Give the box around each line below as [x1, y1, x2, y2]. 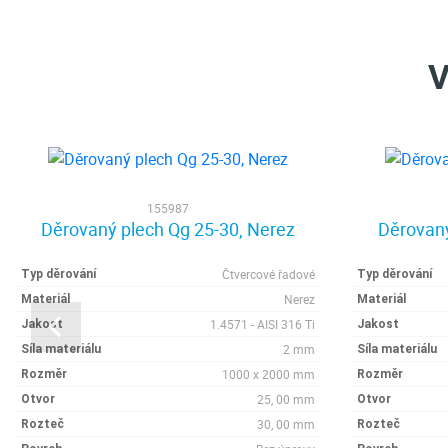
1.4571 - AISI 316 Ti [210, 316, 315, 332]
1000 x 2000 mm [222, 366, 315, 382]
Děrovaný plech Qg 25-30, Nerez [41, 217, 295, 241]
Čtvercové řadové [222, 266, 315, 282]
